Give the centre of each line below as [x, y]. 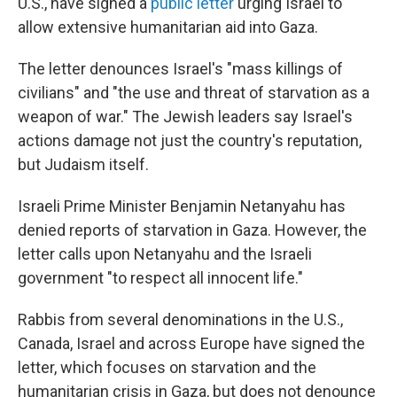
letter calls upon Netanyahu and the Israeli [165, 254]
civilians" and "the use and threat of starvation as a [194, 93]
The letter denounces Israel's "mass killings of [180, 69]
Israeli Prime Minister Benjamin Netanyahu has [182, 206]
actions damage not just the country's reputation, [190, 140]
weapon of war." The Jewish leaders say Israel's [185, 117]
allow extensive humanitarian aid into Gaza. [168, 27]
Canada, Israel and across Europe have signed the [191, 343]
